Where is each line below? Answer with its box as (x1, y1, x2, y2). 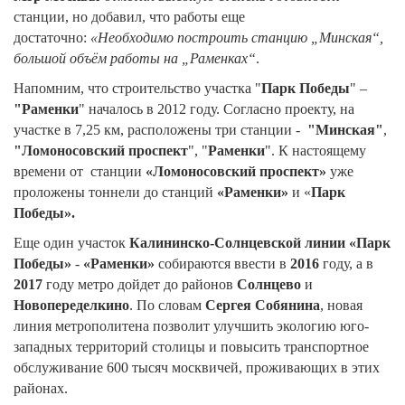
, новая (320, 297, 363, 313)
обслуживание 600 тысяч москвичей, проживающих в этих (14, 359, 380, 375)
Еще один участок (14, 234, 129, 250)
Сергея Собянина (205, 297, 320, 313)
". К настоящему (265, 142, 366, 158)
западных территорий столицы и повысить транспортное (14, 338, 369, 354)
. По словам (129, 297, 205, 313)
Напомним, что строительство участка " (14, 80, 261, 96)
